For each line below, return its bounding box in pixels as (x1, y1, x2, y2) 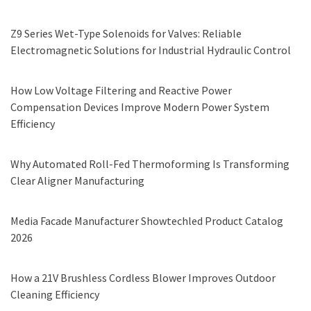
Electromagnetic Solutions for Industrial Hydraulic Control (10, 43, 291, 58)
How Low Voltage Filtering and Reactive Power (10, 83, 232, 98)
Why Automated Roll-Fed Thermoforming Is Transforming (10, 157, 289, 171)
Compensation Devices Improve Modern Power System (10, 100, 269, 115)
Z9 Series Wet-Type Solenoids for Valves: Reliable (10, 26, 242, 41)
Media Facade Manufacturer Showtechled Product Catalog (10, 214, 283, 228)
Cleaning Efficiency (10, 287, 99, 302)
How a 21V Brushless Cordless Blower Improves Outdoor (10, 271, 276, 285)
